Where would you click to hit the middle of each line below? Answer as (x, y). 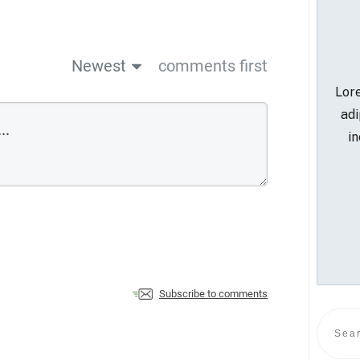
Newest (99, 66)
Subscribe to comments (213, 294)
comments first (213, 66)
